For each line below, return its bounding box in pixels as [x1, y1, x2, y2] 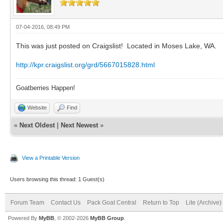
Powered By [8, 215, 39, 221]
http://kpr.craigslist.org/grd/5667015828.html [16, 60, 155, 69]
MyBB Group [90, 215, 124, 221]
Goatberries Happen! [16, 84, 75, 92]
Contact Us [51, 199, 81, 206]
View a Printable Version [22, 154, 80, 161]
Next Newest [61, 121, 98, 129]
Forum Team [10, 199, 44, 206]
